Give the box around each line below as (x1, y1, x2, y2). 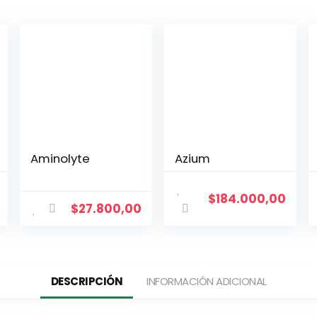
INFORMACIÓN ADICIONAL (146, 274, 267, 289)
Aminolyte (30, 150, 91, 167)
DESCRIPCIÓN (50, 274, 122, 289)
